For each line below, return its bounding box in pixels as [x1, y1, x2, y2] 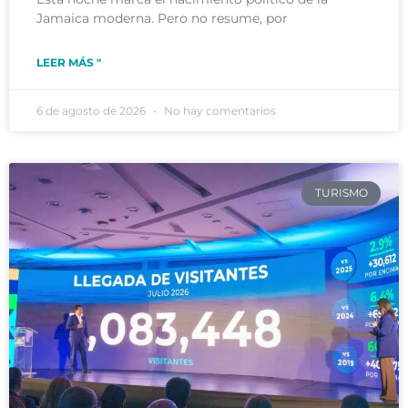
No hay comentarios [161, 104, 276, 118]
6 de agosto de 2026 [36, 104, 148, 118]
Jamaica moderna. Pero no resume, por [36, 10, 288, 27]
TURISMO [314, 186, 368, 200]
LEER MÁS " [36, 56, 101, 70]
